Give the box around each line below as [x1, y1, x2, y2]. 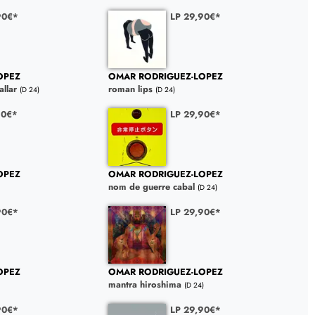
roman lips [108, 82, 153, 96]
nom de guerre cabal [108, 180, 195, 194]
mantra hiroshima [108, 278, 181, 292]
